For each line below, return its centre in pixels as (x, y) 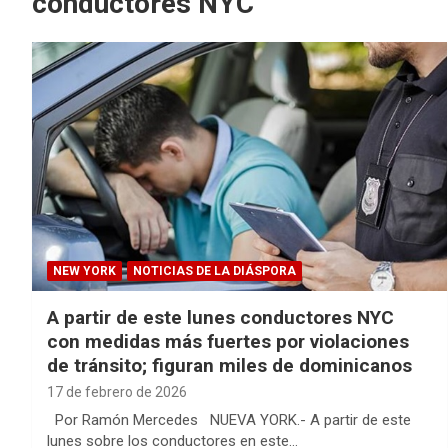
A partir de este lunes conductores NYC (220, 318)
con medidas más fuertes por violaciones (228, 342)
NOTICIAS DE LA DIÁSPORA (214, 271)
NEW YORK (84, 271)
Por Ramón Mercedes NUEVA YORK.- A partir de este (229, 420)
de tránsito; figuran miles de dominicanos (229, 366)
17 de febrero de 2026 (117, 392)
